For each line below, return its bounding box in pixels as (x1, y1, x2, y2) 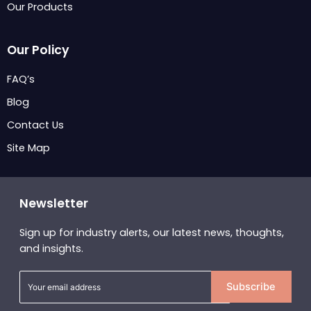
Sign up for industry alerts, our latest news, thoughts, (19, 225, 284, 239)
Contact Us (7, 117, 64, 132)
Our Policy (7, 41, 69, 58)
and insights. (19, 241, 83, 255)
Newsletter (19, 194, 88, 212)
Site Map (7, 140, 50, 155)
